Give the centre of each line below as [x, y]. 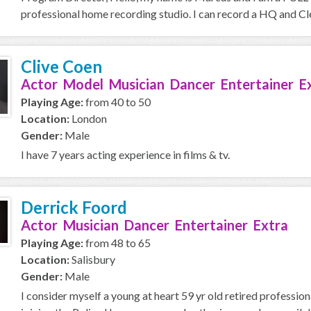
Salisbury [92, 259]
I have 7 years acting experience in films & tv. [125, 154]
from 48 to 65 [117, 243]
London [88, 118]
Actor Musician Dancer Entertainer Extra [154, 225]
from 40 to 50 [117, 102]
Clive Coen [61, 66]
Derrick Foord [74, 207]
